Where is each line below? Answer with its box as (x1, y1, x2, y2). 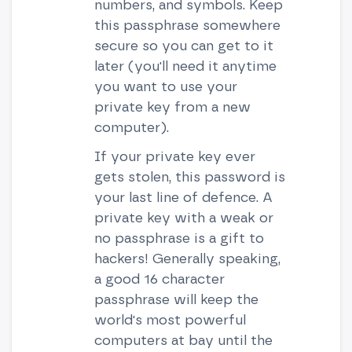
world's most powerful (93, 310, 246, 328)
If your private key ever (93, 147, 255, 164)
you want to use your (93, 77, 237, 94)
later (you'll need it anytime (93, 57, 277, 74)
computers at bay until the (93, 331, 273, 348)
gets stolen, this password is (93, 167, 285, 185)
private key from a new (93, 97, 251, 115)
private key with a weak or (93, 208, 273, 225)
